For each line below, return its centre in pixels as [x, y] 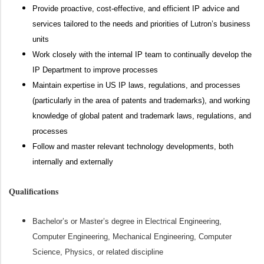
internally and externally [73, 162]
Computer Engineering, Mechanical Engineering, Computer [132, 237]
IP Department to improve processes [95, 70]
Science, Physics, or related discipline [98, 252]
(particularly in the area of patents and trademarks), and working [141, 100]
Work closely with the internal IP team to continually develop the [142, 55]
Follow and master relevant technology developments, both [133, 146]
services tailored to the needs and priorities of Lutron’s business [141, 24]
